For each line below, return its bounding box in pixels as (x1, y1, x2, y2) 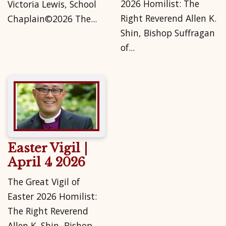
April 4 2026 (8, 154, 85, 169)
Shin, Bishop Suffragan (121, 26, 215, 39)
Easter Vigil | (8, 140, 87, 155)
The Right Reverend (8, 205, 88, 217)
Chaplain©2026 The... (8, 12, 97, 25)
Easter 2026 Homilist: (8, 190, 97, 203)
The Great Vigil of (8, 176, 80, 188)
